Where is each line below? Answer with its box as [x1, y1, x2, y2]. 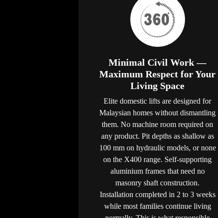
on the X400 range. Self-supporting [103, 155, 212, 163]
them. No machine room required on [102, 120, 213, 128]
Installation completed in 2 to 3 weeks [99, 190, 216, 199]
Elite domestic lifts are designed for [104, 96, 211, 105]
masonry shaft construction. [115, 178, 200, 187]
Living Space [130, 80, 184, 91]
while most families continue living [104, 201, 211, 210]
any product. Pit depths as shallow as [101, 131, 214, 140]
